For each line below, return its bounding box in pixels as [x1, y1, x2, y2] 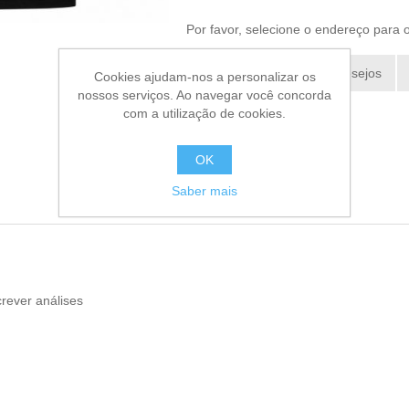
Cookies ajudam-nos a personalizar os [93, 68, 316, 84]
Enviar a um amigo [224, 104, 333, 120]
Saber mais [172, 183, 237, 198]
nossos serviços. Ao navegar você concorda [78, 87, 331, 102]
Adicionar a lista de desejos [224, 66, 383, 81]
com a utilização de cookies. [123, 105, 286, 121]
